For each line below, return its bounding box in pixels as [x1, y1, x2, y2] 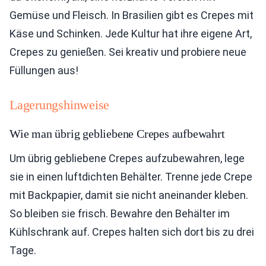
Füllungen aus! [9, 64, 78, 77]
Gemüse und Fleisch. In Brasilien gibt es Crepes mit [9, 9, 254, 22]
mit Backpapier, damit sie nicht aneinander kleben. [9, 189, 248, 202]
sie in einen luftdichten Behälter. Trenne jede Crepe [9, 170, 252, 183]
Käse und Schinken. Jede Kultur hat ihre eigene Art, [9, 27, 252, 40]
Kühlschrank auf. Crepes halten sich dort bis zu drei [9, 226, 254, 239]
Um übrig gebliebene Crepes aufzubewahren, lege [9, 152, 245, 165]
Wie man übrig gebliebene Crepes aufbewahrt [9, 127, 225, 141]
